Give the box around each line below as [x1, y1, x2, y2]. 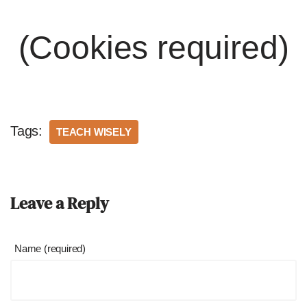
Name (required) [14, 243, 86, 254]
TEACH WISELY [56, 126, 132, 138]
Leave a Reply [10, 192, 109, 214]
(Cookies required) [18, 29, 289, 66]
